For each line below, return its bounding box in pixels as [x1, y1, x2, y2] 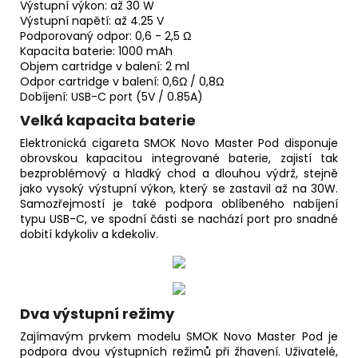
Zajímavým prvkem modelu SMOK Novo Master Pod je [20, 328, 338, 345]
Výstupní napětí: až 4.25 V [20, 13, 164, 30]
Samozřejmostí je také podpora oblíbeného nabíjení [20, 196, 338, 213]
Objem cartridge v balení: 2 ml [20, 58, 189, 75]
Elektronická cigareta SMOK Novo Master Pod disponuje [20, 135, 338, 152]
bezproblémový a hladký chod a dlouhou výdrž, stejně [20, 165, 338, 182]
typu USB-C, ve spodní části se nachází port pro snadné [20, 211, 338, 228]
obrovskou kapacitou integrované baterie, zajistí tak [20, 150, 338, 167]
